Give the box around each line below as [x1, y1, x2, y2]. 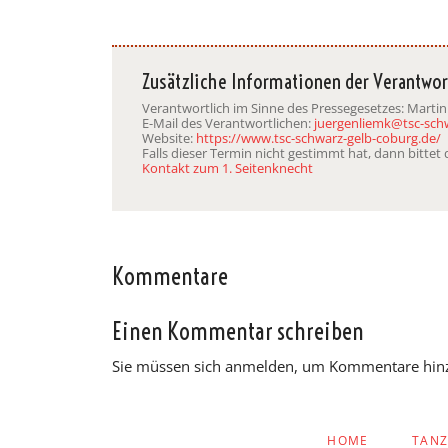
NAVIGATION [306, 421, 391, 439]
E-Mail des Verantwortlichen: [142, 113, 314, 132]
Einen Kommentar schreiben [112, 316, 364, 347]
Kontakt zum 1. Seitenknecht [142, 158, 313, 177]
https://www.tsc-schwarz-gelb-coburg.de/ [196, 128, 441, 147]
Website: [142, 128, 196, 147]
